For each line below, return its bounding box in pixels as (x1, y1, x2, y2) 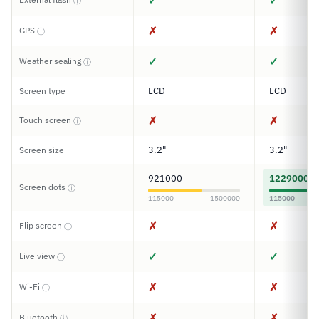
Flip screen (19, 220, 64, 231)
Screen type (19, 85, 66, 96)
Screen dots (19, 182, 68, 192)
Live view (19, 251, 57, 261)
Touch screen (19, 115, 73, 125)
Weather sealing (19, 56, 83, 66)
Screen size (19, 145, 64, 155)
